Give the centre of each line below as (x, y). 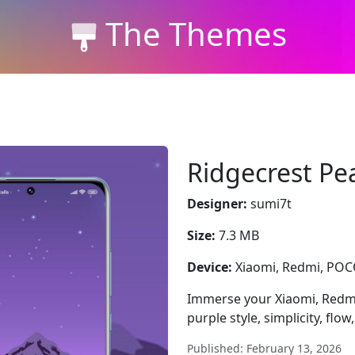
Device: (210, 267)
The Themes (196, 33)
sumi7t (269, 204)
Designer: (217, 204)
